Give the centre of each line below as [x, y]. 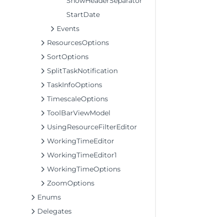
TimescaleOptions [77, 99]
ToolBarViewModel [79, 113]
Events [68, 29]
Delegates [54, 211]
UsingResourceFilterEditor [92, 127]
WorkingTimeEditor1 [82, 155]
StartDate [83, 15]
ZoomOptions [71, 183]
